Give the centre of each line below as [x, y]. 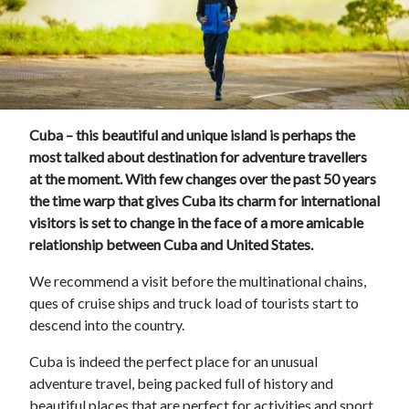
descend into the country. [107, 325]
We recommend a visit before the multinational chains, [198, 281]
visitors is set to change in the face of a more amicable [196, 223]
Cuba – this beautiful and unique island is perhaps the [192, 135]
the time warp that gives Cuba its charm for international [204, 201]
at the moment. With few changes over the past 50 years [203, 179]
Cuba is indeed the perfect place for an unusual [173, 362]
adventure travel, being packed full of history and [181, 383]
